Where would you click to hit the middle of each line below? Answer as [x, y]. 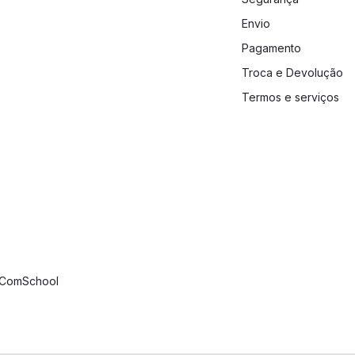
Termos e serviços [290, 97]
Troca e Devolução [292, 73]
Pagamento [271, 48]
